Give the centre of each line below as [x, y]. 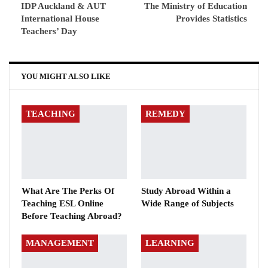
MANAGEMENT [60, 243]
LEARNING [170, 243]
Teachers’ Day [49, 31]
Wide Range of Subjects [188, 204]
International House [60, 19]
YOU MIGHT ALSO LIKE [66, 77]
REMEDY [165, 114]
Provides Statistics [211, 19]
